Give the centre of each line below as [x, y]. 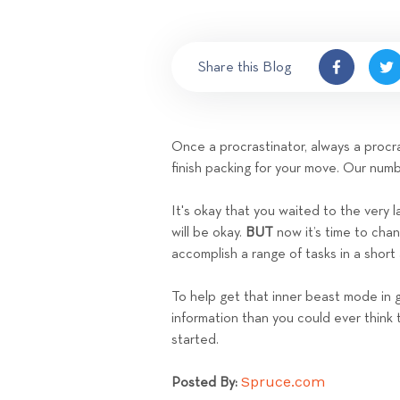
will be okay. [208, 233]
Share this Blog [245, 67]
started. [195, 340]
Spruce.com [283, 382]
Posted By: [204, 383]
